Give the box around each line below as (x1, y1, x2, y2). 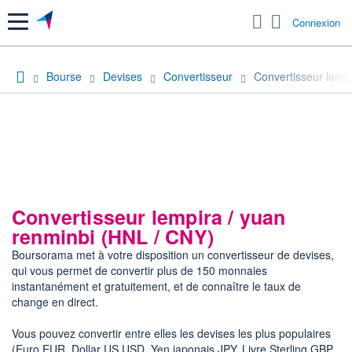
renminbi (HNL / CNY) (12, 222, 214, 251)
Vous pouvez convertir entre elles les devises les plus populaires (12, 324, 331, 341)
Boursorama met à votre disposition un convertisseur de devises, (12, 246, 334, 262)
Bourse (46, 68, 82, 84)
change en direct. (12, 293, 98, 310)
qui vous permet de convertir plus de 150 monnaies (12, 262, 267, 278)
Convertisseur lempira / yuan (12, 202, 286, 231)
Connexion (292, 15, 340, 31)
